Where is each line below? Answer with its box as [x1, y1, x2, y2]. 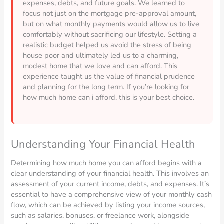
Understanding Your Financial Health [11, 136, 196, 152]
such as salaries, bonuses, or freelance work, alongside [11, 210, 190, 220]
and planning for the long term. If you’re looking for [23, 81, 190, 92]
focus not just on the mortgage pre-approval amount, [23, 8, 197, 18]
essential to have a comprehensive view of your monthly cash [11, 189, 212, 199]
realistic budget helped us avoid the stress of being [23, 39, 192, 50]
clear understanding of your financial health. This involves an [11, 168, 209, 178]
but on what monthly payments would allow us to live [23, 18, 200, 29]
